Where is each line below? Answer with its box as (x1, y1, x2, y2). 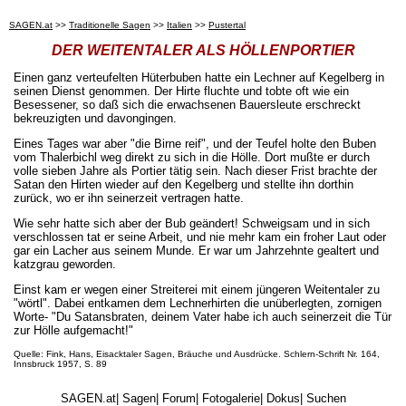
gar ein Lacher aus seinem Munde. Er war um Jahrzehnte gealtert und (14, 243, 379, 257)
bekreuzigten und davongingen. (14, 111, 177, 125)
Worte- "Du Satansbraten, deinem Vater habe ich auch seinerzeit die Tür (14, 309, 391, 324)
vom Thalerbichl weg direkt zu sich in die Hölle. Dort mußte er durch (14, 150, 370, 164)
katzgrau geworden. (14, 256, 116, 271)
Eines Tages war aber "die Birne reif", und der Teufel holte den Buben (14, 136, 376, 150)
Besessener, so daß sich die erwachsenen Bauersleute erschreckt (14, 97, 361, 111)
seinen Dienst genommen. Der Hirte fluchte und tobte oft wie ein (14, 83, 349, 98)
